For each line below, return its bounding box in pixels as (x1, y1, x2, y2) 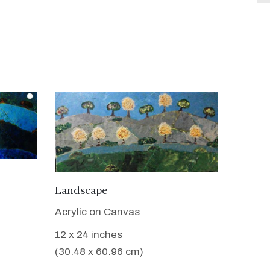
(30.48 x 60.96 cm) (55, 245, 143, 257)
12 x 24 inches (55, 228, 122, 240)
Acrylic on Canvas (55, 206, 140, 218)
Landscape (55, 183, 108, 197)
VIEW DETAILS (100, 182, 172, 195)
